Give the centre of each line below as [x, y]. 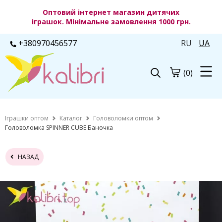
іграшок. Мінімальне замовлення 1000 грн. [111, 22]
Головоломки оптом [123, 118]
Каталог [71, 118]
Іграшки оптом [27, 118]
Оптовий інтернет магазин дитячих [111, 12]
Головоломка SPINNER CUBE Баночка [59, 128]
